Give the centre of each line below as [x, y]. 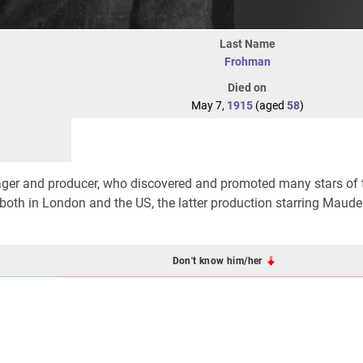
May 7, [209, 105]
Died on [247, 88]
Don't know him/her [219, 261]
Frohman [247, 62]
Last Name [247, 44]
